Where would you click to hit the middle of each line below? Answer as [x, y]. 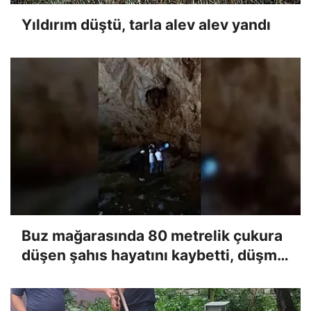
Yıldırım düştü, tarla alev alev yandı [146, 24]
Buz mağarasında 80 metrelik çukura [152, 235]
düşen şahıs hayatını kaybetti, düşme [154, 255]
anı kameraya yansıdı [96, 274]
